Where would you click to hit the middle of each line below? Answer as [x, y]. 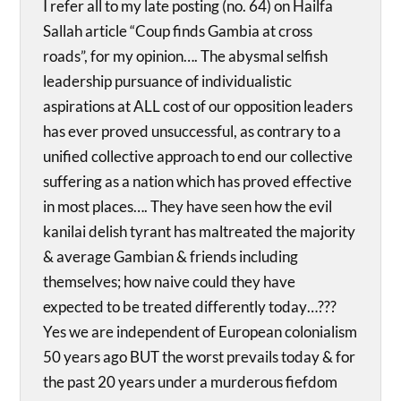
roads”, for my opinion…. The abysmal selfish [186, 55]
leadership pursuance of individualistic [168, 81]
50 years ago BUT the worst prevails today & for [200, 356]
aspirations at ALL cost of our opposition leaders [198, 106]
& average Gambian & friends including [171, 256]
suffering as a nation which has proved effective [198, 181]
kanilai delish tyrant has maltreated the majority [200, 231]
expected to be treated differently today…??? [190, 306]
